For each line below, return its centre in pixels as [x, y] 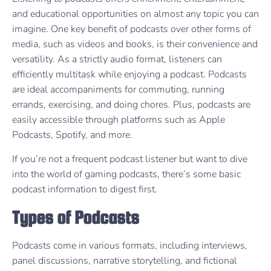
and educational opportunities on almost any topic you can [135, 14]
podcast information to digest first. [86, 189]
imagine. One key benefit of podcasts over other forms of [132, 29]
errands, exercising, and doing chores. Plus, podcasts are [131, 105]
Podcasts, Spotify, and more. [73, 135]
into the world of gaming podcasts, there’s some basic [126, 174]
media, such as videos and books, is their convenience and [135, 44]
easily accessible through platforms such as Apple [119, 120]
